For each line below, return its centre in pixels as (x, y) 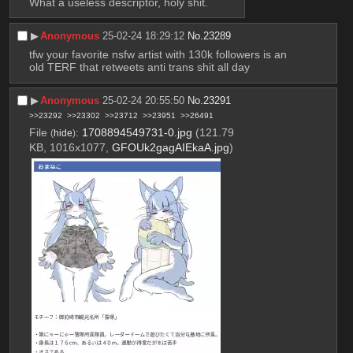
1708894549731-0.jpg (137, 132)
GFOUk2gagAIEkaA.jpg (170, 147)
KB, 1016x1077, (70, 147)
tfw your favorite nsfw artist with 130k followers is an (158, 55)
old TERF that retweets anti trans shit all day (139, 67)
